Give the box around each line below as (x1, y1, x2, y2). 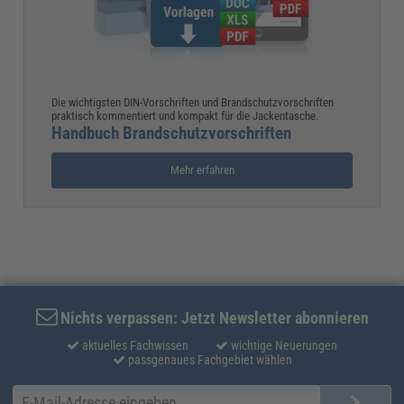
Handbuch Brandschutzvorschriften (51, 123, 292, 144)
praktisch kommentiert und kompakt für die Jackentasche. (51, 109, 319, 124)
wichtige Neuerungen (228, 338, 337, 353)
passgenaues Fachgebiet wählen (124, 353, 292, 368)
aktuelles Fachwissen (79, 338, 188, 353)
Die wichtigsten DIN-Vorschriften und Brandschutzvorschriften (51, 96, 335, 110)
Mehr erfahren (170, 163, 234, 178)
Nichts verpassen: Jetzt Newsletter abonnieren (56, 308, 369, 328)
